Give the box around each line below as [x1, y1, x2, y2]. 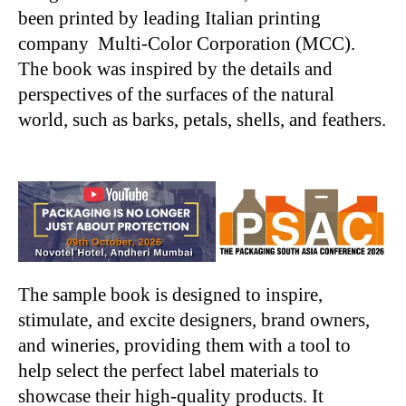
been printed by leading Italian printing [18, 6, 321, 29]
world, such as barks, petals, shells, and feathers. [18, 108, 386, 130]
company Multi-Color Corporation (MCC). [18, 32, 355, 54]
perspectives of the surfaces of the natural [18, 82, 334, 105]
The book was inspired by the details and [18, 57, 333, 80]
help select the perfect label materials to [18, 359, 319, 382]
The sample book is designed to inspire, [18, 283, 323, 305]
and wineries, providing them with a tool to [18, 333, 351, 356]
